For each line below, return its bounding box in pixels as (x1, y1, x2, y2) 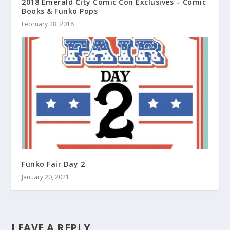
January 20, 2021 (22, 172, 70, 181)
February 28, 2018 (22, 19, 74, 28)
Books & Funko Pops (22, 6, 98, 16)
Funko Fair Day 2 (22, 159, 85, 169)
